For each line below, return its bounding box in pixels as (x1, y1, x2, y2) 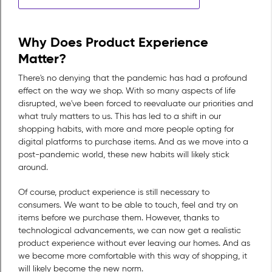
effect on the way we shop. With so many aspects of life (18, 86, 236, 97)
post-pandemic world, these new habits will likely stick (18, 149, 229, 160)
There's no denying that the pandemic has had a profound (18, 73, 247, 84)
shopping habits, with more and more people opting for (18, 124, 234, 135)
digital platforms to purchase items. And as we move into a (18, 137, 248, 148)
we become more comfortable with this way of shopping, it (18, 251, 247, 262)
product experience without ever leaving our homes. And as (18, 238, 250, 249)
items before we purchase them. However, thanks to (18, 212, 219, 223)
